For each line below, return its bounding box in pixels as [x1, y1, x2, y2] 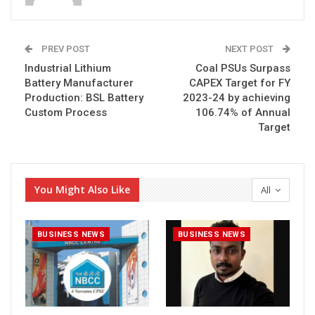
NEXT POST [225, 43, 276, 54]
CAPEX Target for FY [189, 76, 290, 89]
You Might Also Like [34, 182, 130, 196]
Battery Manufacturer [25, 76, 134, 89]
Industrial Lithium [25, 61, 111, 75]
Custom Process [25, 105, 107, 119]
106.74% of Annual [195, 105, 290, 119]
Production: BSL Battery [25, 91, 143, 104]
